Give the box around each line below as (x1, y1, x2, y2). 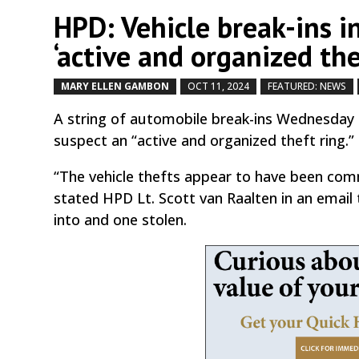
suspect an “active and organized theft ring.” (54, 130, 355, 150)
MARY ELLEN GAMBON (61, 79, 170, 93)
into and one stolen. (54, 209, 188, 229)
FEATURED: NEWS (268, 79, 347, 93)
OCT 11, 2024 (188, 79, 250, 93)
